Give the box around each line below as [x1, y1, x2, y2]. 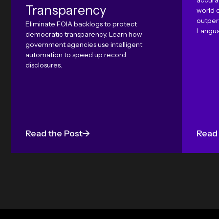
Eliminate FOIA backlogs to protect [25, 20, 137, 28]
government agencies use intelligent [25, 40, 142, 49]
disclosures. [25, 61, 62, 69]
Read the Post [25, 128, 83, 139]
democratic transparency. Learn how [25, 30, 142, 39]
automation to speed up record [25, 50, 126, 59]
